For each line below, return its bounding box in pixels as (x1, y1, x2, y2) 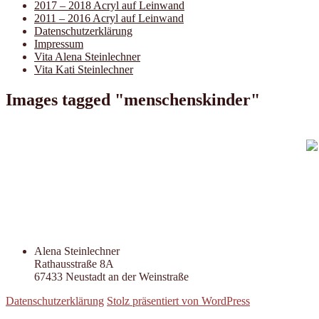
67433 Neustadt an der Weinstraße (34, 270, 189, 283)
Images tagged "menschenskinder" (6, 90, 260, 109)
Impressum (34, 38, 83, 50)
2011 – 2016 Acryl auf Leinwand (34, 12, 184, 24)
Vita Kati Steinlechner (34, 63, 133, 75)
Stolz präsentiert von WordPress (107, 294, 250, 307)
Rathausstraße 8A (34, 257, 114, 270)
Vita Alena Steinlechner (34, 51, 140, 63)
